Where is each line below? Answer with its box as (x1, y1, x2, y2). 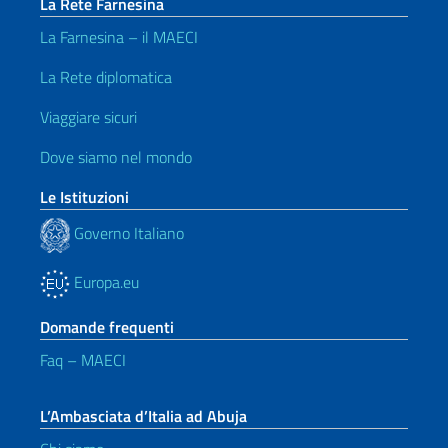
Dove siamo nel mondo (40, 144, 192, 169)
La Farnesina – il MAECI (40, 24, 198, 49)
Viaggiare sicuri (40, 104, 137, 129)
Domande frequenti (40, 314, 174, 339)
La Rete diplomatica (40, 64, 172, 89)
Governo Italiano (70, 221, 184, 246)
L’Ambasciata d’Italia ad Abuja (40, 403, 247, 428)
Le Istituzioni (40, 184, 129, 209)
